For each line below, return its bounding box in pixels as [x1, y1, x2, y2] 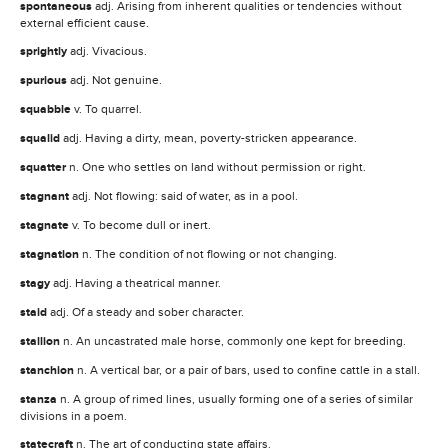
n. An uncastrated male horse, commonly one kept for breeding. [63, 333, 406, 348]
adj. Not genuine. [70, 72, 162, 87]
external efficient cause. [20, 15, 149, 30]
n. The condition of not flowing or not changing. [82, 246, 337, 261]
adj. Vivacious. [70, 43, 147, 58]
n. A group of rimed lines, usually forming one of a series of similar [60, 391, 413, 406]
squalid [20, 130, 63, 146]
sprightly [20, 43, 70, 59]
